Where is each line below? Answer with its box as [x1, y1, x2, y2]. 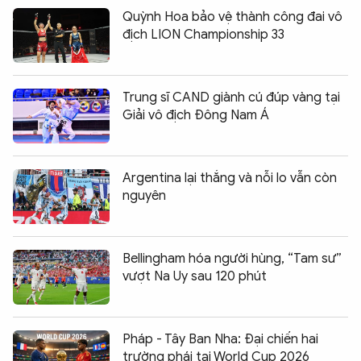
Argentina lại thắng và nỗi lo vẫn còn [122, 169, 337, 186]
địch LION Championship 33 [122, 26, 284, 43]
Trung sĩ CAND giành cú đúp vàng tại [122, 89, 340, 106]
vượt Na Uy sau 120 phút [122, 268, 267, 284]
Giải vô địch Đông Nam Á [122, 106, 269, 123]
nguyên [122, 187, 166, 204]
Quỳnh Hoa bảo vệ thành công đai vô [122, 8, 342, 25]
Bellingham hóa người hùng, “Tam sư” [122, 250, 342, 267]
